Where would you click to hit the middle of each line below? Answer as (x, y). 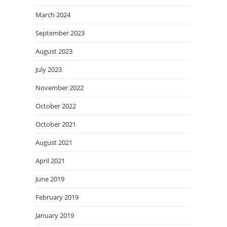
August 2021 (54, 142)
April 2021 (50, 161)
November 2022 (60, 88)
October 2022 (56, 106)
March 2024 (53, 15)
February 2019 (57, 197)
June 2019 (50, 179)
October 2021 (56, 124)
